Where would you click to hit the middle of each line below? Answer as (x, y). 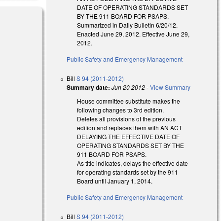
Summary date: (89, 87)
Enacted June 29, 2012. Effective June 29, (133, 34)
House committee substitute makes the (129, 101)
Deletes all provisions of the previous (127, 118)
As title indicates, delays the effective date (133, 163)
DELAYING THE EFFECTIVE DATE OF (129, 136)
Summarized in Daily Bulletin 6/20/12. (128, 25)
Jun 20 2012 (129, 87)
